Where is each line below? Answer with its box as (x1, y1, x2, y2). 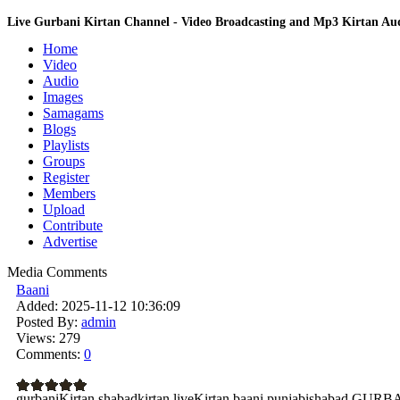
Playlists (43, 137, 89, 153)
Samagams (43, 105, 104, 121)
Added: (16, 298, 58, 313)
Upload (43, 202, 85, 217)
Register (43, 170, 89, 185)
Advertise (43, 234, 97, 249)
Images (43, 89, 83, 104)
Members (43, 186, 96, 201)
